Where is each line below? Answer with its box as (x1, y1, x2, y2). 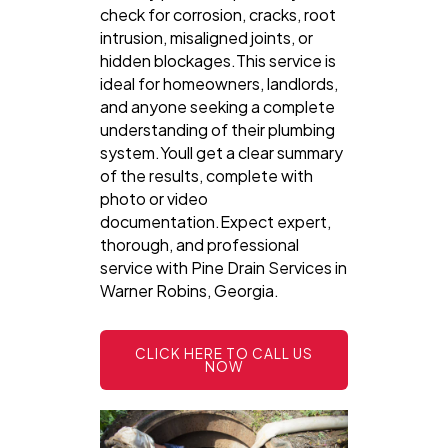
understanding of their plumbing (100, 118, 335, 140)
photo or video (100, 187, 208, 209)
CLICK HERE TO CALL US (135, 344, 313, 362)
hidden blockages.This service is (100, 49, 336, 71)
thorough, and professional (100, 233, 299, 255)
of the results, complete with (100, 164, 313, 186)
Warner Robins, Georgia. (100, 279, 279, 301)
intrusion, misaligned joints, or (100, 26, 313, 48)
